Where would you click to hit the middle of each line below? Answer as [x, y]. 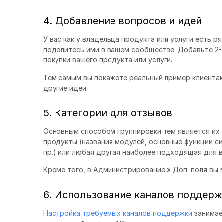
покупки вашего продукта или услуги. [108, 59]
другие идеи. [65, 88]
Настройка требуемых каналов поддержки [118, 213]
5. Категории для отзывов [108, 113]
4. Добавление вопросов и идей [122, 21]
